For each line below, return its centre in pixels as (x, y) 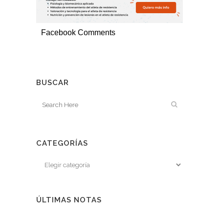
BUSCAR (53, 83)
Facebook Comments (78, 33)
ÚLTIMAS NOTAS (69, 200)
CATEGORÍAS (62, 143)
